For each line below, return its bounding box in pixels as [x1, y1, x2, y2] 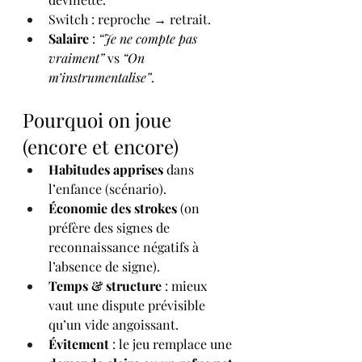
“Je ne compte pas [99, 29, 200, 47]
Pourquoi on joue [23, 106, 176, 133]
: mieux [162, 276, 210, 294]
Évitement [48, 335, 109, 352]
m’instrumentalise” [48, 68, 151, 86]
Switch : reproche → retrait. [48, 10, 211, 27]
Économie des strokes [48, 199, 177, 217]
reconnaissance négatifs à [48, 238, 202, 255]
